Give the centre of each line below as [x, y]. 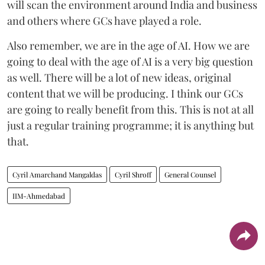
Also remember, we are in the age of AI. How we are [128, 45]
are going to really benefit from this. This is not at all [130, 109]
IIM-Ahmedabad [39, 195]
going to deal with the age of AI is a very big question [130, 61]
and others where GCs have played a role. [104, 20]
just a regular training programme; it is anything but [130, 125]
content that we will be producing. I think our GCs [125, 93]
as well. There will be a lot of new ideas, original [119, 77]
